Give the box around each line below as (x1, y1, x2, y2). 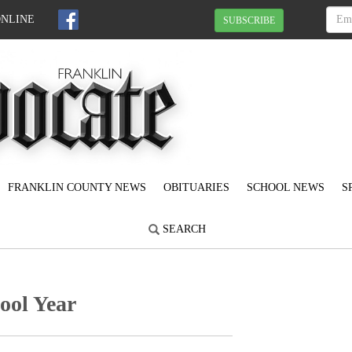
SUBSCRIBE (223, 14, 275, 26)
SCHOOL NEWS (247, 181, 324, 194)
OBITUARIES (163, 181, 229, 194)
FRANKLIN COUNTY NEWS (8, 181, 146, 194)
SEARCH (159, 223, 206, 236)
